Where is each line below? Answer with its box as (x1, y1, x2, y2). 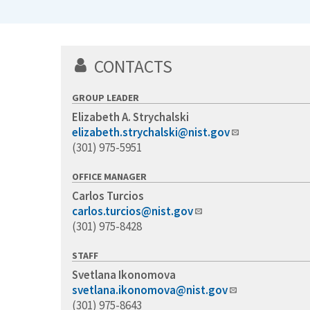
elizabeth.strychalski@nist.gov (72, 125, 230, 140)
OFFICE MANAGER (72, 170, 147, 183)
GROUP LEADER (72, 91, 139, 104)
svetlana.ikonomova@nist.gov (72, 282, 228, 298)
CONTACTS (94, 55, 172, 78)
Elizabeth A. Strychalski (72, 109, 189, 125)
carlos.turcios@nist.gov (72, 203, 193, 219)
